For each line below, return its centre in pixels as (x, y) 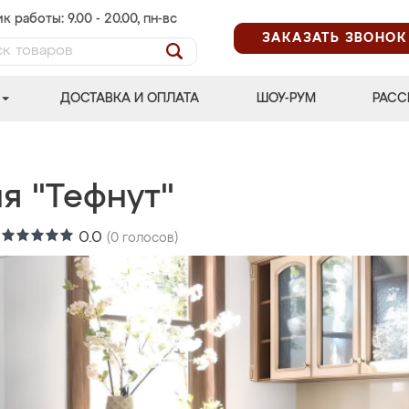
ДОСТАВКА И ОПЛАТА (130, 99)
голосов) (148, 238)
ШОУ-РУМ (286, 99)
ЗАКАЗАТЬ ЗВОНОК (335, 38)
